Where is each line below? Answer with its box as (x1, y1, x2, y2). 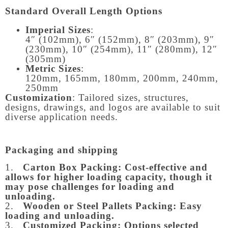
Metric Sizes (25, 63, 81, 74)
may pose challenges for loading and (5, 181, 175, 192)
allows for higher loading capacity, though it (5, 171, 212, 182)
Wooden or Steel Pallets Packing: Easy (20, 200, 202, 211)
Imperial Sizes (25, 24, 91, 35)
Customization (5, 92, 72, 103)
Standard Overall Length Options (5, 5, 162, 16)
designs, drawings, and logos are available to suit (5, 101, 220, 112)
